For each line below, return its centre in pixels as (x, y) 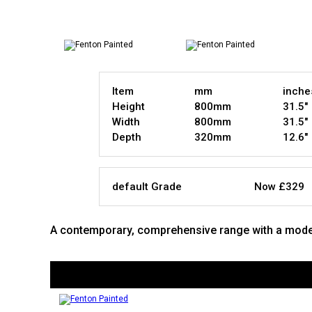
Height (128, 107)
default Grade (147, 187)
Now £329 (279, 187)
